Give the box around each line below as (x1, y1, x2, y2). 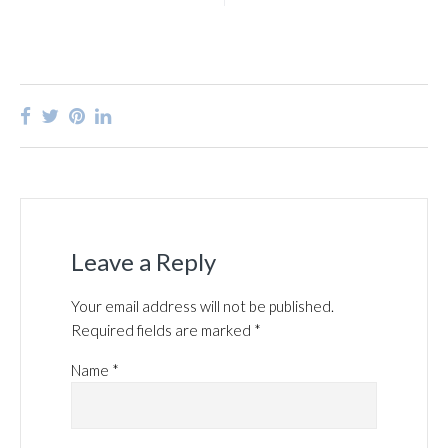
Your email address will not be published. (71, 297, 334, 315)
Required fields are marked (71, 321, 254, 339)
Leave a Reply (71, 247, 216, 276)
